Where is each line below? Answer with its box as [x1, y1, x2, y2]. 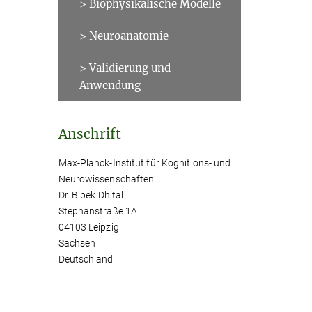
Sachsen [58, 237, 96, 249]
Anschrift [58, 125, 121, 142]
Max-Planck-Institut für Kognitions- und [58, 157, 231, 169]
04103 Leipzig [58, 221, 119, 233]
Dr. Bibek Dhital [58, 189, 124, 201]
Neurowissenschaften [58, 173, 155, 185]
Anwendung [79, 79, 141, 92]
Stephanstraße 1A [58, 205, 138, 217]
